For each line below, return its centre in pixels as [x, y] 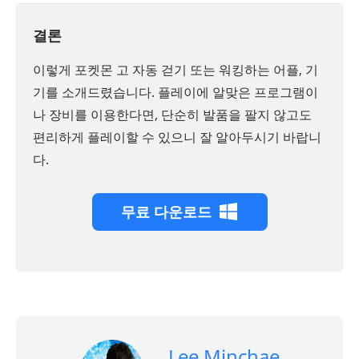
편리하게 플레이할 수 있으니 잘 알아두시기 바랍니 [177, 137]
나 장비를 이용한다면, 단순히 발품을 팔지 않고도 [172, 115]
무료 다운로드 [166, 212]
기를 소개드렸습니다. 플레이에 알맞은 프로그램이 [175, 93]
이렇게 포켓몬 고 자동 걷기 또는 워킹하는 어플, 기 [175, 70]
